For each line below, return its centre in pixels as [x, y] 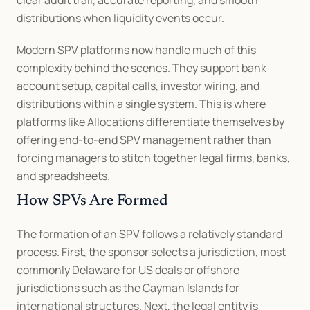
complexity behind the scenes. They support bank [142, 67]
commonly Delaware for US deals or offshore [128, 270]
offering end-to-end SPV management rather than [144, 139]
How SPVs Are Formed [92, 201]
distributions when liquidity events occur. [120, 18]
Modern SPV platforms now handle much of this [136, 49]
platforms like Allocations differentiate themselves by [151, 121]
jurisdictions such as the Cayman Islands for [128, 288]
